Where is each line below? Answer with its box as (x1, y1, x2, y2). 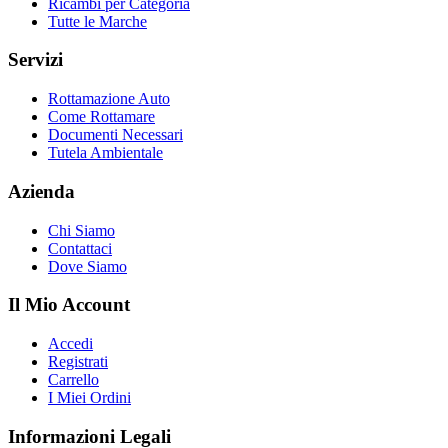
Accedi (48, 335, 93, 352)
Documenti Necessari (48, 126, 183, 144)
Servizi (8, 49, 63, 71)
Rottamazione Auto (48, 90, 170, 108)
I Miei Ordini (48, 389, 131, 406)
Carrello (48, 371, 99, 388)
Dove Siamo (48, 257, 127, 275)
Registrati (48, 353, 108, 370)
